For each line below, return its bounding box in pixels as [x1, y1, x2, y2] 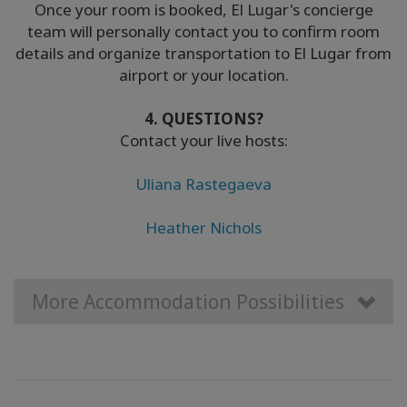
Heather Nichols [145, 216, 262, 238]
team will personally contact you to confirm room [27, 20, 380, 42]
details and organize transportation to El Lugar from [15, 42, 392, 64]
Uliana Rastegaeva [135, 173, 272, 194]
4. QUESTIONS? [144, 107, 263, 129]
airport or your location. [118, 64, 289, 85]
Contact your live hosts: [119, 129, 288, 151]
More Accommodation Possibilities [32, 288, 344, 314]
